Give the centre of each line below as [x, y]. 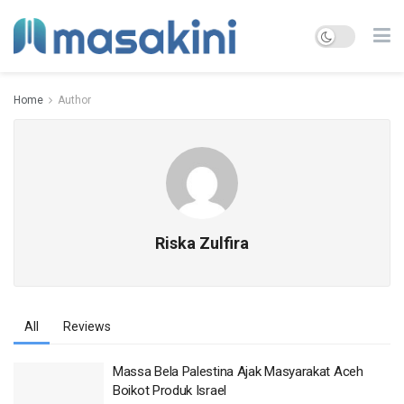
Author [74, 100]
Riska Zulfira [202, 243]
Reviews [87, 326]
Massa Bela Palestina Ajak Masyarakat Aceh [238, 372]
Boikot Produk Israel [170, 390]
